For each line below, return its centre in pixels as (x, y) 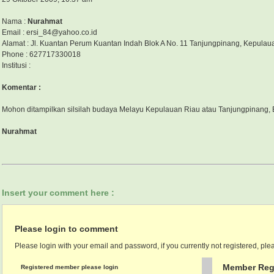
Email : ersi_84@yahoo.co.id (50, 33)
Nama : (15, 22)
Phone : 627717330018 (41, 55)
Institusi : (16, 66)
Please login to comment (66, 229)
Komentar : (21, 88)
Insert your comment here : (58, 193)
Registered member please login (69, 267)
